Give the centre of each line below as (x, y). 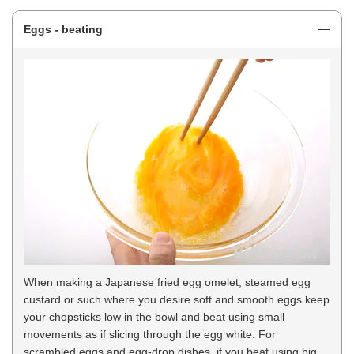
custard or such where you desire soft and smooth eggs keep (177, 300)
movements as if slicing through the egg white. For (150, 335)
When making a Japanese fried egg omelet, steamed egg (167, 282)
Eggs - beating (63, 30)
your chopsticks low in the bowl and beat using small (154, 317)
